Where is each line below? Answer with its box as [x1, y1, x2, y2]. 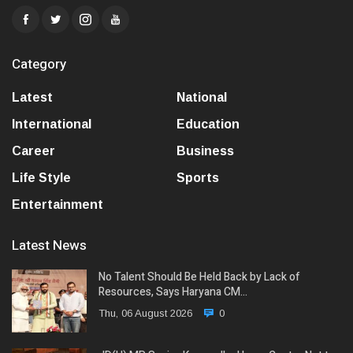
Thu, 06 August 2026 [98, 307, 192, 320]
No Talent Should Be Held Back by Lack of [98, 269, 300, 286]
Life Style [12, 171, 71, 185]
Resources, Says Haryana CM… [98, 284, 247, 301]
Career [12, 144, 55, 158]
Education [176, 117, 240, 132]
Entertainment [12, 198, 103, 212]
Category [12, 54, 66, 75]
